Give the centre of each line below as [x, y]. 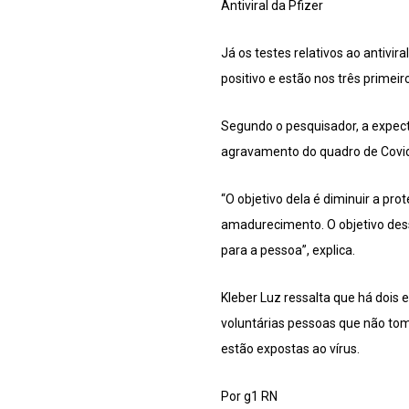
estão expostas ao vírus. [290, 349]
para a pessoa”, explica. [288, 251]
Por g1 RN [249, 397]
